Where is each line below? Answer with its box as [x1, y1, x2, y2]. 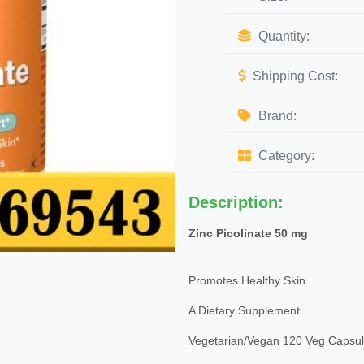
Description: [188, 193, 284, 211]
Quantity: [255, 29, 310, 43]
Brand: [255, 109, 297, 123]
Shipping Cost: [249, 69, 338, 83]
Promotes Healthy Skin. [188, 274, 309, 287]
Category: [255, 149, 314, 162]
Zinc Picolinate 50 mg [188, 227, 308, 240]
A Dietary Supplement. [188, 304, 303, 317]
